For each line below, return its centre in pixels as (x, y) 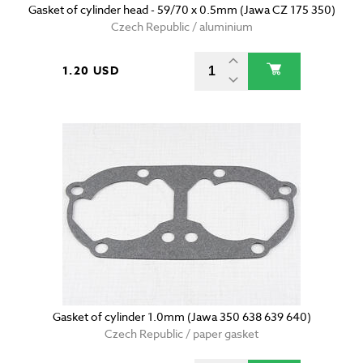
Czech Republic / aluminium (181, 27)
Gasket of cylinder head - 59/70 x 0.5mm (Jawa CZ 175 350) (181, 10)
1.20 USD (91, 71)
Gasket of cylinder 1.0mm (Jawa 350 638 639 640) (181, 317)
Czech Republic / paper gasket (181, 334)
